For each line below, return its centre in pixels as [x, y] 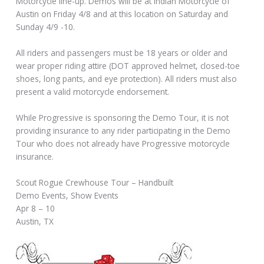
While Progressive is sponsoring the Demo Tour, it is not [123, 118]
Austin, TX [35, 221]
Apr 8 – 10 [36, 208]
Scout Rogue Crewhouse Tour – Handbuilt [95, 182]
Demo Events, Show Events [67, 195]
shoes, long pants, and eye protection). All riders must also [127, 79]
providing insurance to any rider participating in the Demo [123, 131]
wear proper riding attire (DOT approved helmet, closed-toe [128, 66]
